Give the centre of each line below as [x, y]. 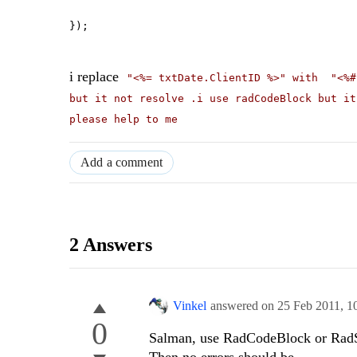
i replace [98, 77]
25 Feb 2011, [312, 306]
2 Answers [111, 245]
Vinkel [190, 306]
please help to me [124, 120]
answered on [244, 306]
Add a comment [122, 163]
